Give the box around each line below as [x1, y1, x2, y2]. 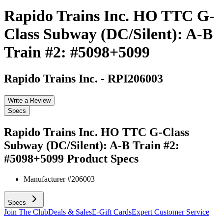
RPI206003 [108, 72, 163, 85]
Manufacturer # [24, 175, 71, 184]
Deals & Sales [48, 208, 92, 217]
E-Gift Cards [92, 208, 132, 217]
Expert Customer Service [132, 208, 209, 217]
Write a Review [8, 96, 51, 104]
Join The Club [4, 208, 48, 217]
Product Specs [67, 152, 138, 165]
